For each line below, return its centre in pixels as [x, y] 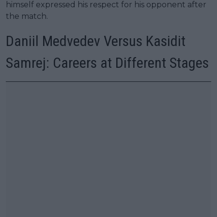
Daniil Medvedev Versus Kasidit [96, 41]
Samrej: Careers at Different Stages [107, 62]
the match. [27, 16]
